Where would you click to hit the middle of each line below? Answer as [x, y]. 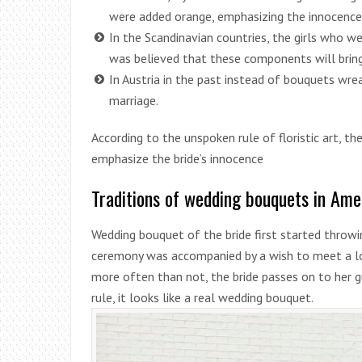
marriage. [134, 101]
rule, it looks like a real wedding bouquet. [202, 298]
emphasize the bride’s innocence [177, 159]
